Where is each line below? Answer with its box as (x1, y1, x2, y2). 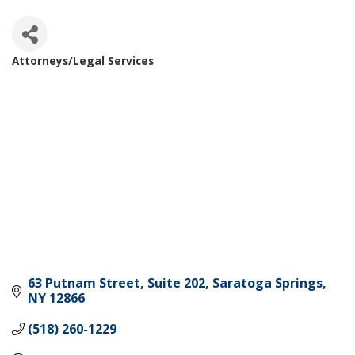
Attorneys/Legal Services (12, 53, 154, 69)
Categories (11, 64, 112, 87)
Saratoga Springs (212, 273, 323, 292)
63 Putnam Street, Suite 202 (28, 273, 205, 292)
